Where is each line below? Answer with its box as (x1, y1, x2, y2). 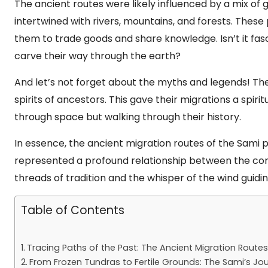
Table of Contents (21, 202, 124, 218)
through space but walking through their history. (14, 110, 241, 124)
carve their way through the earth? (14, 49, 181, 63)
